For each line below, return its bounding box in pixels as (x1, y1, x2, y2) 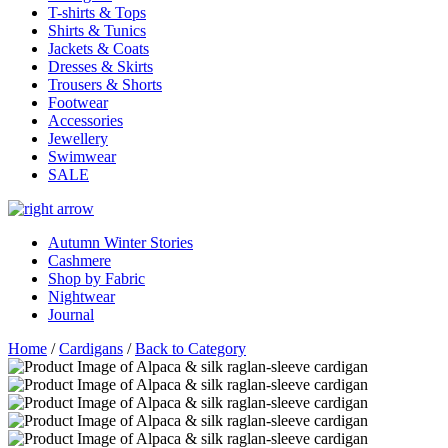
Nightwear (48, 288, 115, 305)
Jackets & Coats (48, 40, 149, 57)
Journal (48, 306, 94, 323)
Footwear (48, 94, 108, 111)
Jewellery (48, 130, 108, 147)
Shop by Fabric (48, 270, 145, 287)
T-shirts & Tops (48, 4, 146, 21)
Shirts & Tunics (48, 22, 146, 39)
